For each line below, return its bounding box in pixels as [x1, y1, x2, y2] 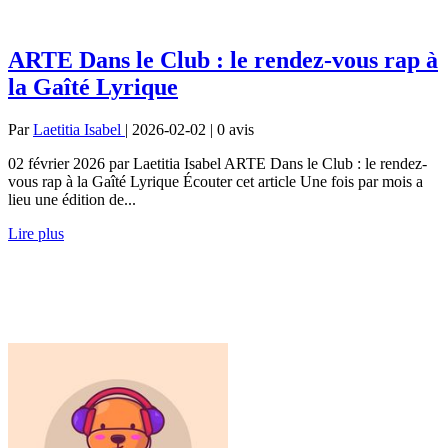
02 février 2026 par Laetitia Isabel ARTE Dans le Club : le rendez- [8, 154, 427, 172]
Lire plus [8, 224, 64, 242]
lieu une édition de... [8, 190, 136, 208]
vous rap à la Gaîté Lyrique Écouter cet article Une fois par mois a [8, 172, 423, 190]
